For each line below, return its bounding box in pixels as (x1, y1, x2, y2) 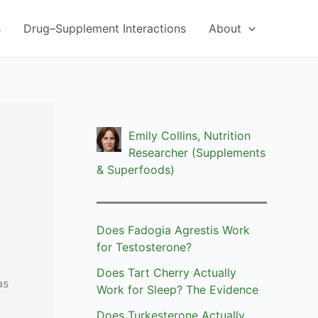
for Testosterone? (97, 240, 192, 255)
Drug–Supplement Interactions (23, 21, 187, 35)
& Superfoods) (97, 163, 175, 177)
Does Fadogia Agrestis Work (97, 223, 250, 238)
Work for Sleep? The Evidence (97, 283, 258, 297)
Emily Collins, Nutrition (128, 128, 251, 143)
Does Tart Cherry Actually (97, 265, 236, 280)
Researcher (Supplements (128, 146, 265, 160)
